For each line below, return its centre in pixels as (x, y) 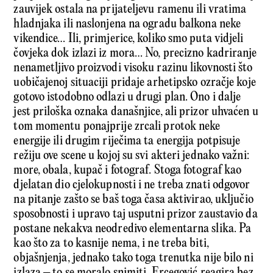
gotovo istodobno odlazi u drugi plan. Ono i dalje (127, 97)
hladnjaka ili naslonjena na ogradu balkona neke (127, 24)
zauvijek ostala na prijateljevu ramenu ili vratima (130, 10)
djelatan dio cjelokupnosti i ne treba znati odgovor (132, 185)
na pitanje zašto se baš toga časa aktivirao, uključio (133, 200)
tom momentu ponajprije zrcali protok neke (117, 127)
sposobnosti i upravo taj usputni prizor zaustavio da (136, 214)
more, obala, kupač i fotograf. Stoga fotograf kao (128, 171)
